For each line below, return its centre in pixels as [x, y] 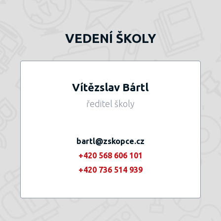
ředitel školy [110, 104]
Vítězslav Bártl [110, 87]
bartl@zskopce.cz [110, 141]
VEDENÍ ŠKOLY [110, 38]
